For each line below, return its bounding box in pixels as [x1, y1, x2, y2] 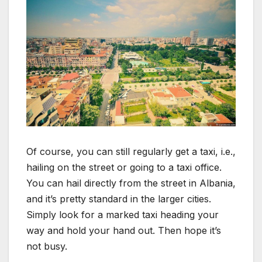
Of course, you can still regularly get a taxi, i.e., [26, 146, 236, 158]
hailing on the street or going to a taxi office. [26, 161, 222, 174]
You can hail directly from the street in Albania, [26, 177, 236, 189]
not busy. [26, 240, 67, 253]
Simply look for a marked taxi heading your [26, 209, 219, 221]
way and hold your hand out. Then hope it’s [26, 225, 221, 237]
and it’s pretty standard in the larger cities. [26, 193, 211, 205]
